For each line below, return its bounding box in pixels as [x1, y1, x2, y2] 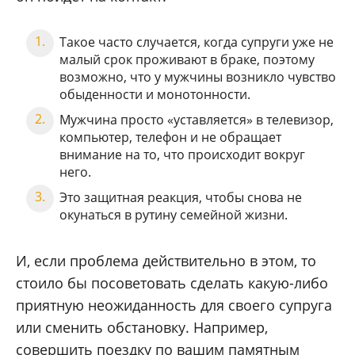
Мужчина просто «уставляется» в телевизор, [59, 111, 334, 129]
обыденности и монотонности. [59, 86, 250, 104]
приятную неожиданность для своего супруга [16, 296, 332, 315]
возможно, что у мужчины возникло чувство [59, 68, 336, 86]
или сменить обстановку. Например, [16, 318, 268, 338]
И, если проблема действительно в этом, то [16, 251, 316, 271]
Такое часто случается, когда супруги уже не [59, 33, 334, 52]
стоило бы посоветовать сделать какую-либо [16, 273, 328, 293]
